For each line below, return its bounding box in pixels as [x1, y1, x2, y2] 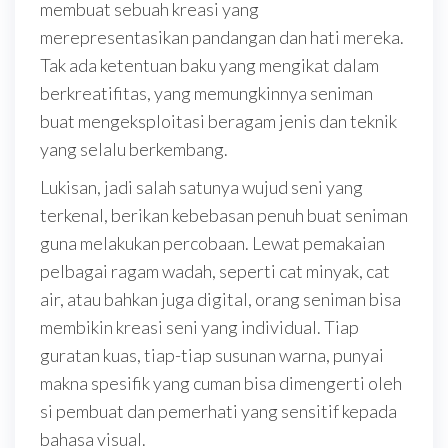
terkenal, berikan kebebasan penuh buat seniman [40, 204, 408, 226]
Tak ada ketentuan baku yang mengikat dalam [40, 54, 379, 76]
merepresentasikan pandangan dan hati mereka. [40, 26, 404, 48]
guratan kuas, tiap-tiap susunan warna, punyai [40, 344, 384, 366]
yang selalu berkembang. [40, 138, 228, 160]
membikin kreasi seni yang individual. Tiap [40, 316, 359, 338]
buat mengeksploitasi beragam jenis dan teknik [40, 110, 397, 132]
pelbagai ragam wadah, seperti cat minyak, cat [40, 260, 390, 282]
